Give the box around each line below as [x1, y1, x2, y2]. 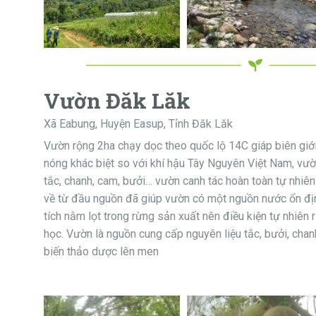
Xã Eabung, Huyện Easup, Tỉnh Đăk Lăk [44, 116, 233, 130]
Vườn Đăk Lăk [44, 86, 190, 114]
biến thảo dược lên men [44, 244, 159, 258]
